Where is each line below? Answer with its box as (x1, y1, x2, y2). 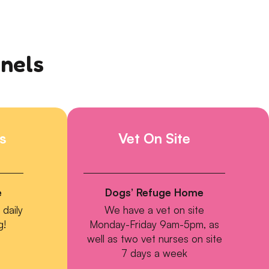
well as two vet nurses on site (86, 232, 222, 246)
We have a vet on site (104, 204, 204, 217)
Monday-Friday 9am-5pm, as (89, 218, 219, 231)
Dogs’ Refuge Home (105, 186, 204, 199)
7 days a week (121, 247, 187, 260)
